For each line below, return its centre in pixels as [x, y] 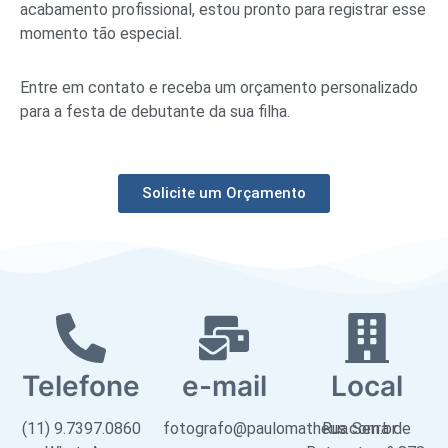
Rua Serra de [367, 429]
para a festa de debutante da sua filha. [155, 112]
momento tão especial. [101, 34]
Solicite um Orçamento [224, 193]
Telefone [81, 386]
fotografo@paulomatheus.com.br [279, 429]
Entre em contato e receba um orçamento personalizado [219, 88]
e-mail [224, 386]
